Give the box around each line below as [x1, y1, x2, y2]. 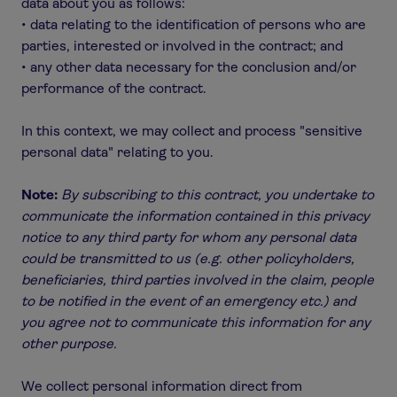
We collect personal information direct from [21, 378, 302, 394]
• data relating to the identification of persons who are [21, 16, 366, 33]
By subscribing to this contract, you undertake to [61, 186, 374, 203]
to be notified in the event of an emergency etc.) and [21, 292, 355, 309]
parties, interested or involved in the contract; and [21, 37, 343, 54]
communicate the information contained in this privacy [21, 207, 370, 224]
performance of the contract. [21, 80, 206, 97]
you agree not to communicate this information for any [21, 314, 370, 331]
